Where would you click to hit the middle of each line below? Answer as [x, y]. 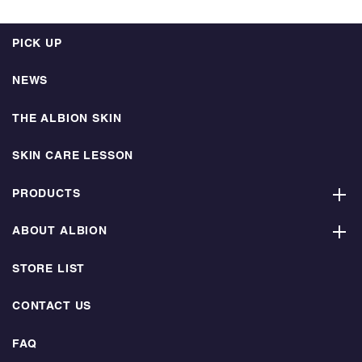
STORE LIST [49, 269]
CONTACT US [52, 307]
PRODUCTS [46, 194]
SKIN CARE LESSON [73, 156]
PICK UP [37, 44]
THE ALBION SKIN [67, 119]
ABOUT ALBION [60, 232]
